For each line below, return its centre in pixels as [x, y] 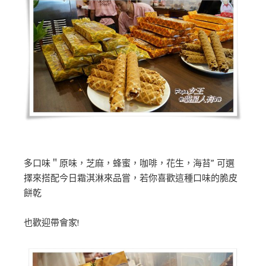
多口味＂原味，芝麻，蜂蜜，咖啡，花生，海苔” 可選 [129, 163]
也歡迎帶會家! [51, 223]
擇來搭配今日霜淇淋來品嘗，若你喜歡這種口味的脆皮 [131, 178]
